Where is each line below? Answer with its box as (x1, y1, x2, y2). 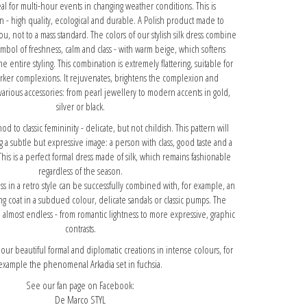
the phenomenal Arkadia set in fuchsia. (29, 257, 163, 271)
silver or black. (56, 99, 105, 113)
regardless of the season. (38, 164, 123, 177)
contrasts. (64, 221, 96, 235)
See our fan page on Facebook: (26, 278, 135, 292)
